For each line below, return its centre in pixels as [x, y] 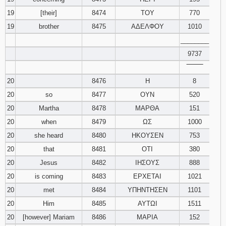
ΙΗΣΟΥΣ [147, 163]
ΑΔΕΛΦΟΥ [147, 26]
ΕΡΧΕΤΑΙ [147, 176]
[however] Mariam [49, 217]
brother [49, 26]
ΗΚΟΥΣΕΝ [147, 135]
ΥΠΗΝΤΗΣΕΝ [147, 190]
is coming [49, 176]
